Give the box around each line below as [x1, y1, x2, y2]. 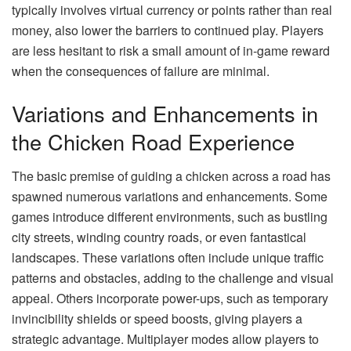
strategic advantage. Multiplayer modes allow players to [12, 330, 319, 349]
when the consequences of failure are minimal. [12, 62, 270, 81]
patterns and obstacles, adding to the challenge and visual [12, 269, 334, 288]
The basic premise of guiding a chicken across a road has [12, 167, 331, 186]
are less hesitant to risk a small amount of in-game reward [12, 42, 330, 60]
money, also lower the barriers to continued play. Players [12, 21, 324, 40]
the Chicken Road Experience [12, 125, 295, 157]
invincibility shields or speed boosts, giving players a [12, 309, 302, 328]
